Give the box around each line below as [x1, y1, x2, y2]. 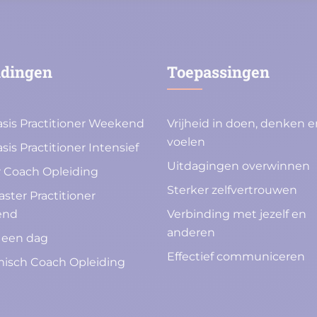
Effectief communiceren [167, 250, 305, 264]
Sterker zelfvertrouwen [167, 183, 297, 197]
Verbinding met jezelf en [167, 207, 306, 221]
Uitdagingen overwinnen [167, 159, 310, 173]
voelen [167, 135, 205, 149]
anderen [167, 226, 215, 240]
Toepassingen [167, 62, 270, 82]
